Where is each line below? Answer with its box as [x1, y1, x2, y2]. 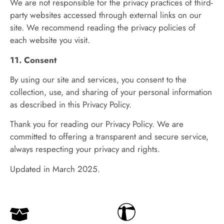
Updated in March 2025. [10, 162, 100, 175]
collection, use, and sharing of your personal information [10, 85, 212, 98]
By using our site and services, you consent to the [10, 73, 186, 85]
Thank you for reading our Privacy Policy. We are [10, 118, 183, 130]
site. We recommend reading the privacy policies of [10, 21, 195, 34]
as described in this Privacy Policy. [10, 98, 131, 110]
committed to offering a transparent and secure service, [10, 130, 208, 143]
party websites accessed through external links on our [10, 9, 201, 21]
